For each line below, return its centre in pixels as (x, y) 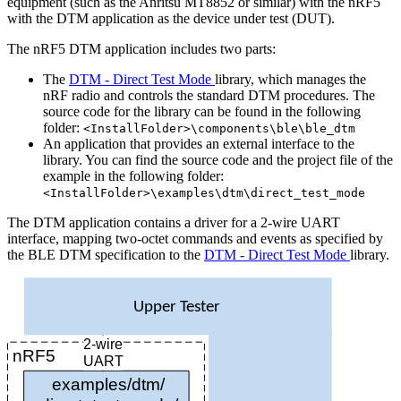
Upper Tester (177, 307)
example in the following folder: (133, 175)
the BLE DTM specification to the (106, 254)
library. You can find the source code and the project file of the (218, 159)
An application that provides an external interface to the (199, 143)
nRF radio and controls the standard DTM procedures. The (209, 95)
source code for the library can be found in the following (202, 111)
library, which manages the (290, 79)
